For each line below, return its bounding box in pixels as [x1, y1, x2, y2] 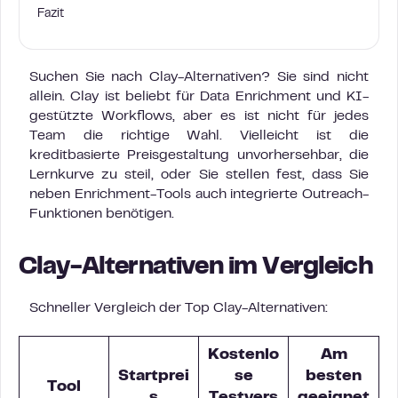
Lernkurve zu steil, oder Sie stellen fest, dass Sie [29, 169, 369, 181]
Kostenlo [208, 348, 279, 362]
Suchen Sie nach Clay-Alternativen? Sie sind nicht [29, 71, 369, 84]
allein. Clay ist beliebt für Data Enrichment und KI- [29, 91, 369, 103]
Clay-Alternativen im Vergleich [19, 257, 373, 279]
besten [306, 370, 362, 384]
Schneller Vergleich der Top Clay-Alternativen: [29, 302, 328, 314]
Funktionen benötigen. [29, 208, 174, 220]
